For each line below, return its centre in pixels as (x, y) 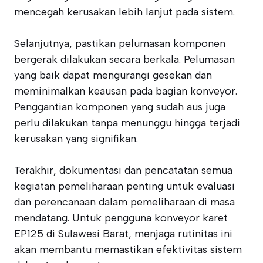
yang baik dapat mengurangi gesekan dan (113, 75)
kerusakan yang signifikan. (76, 139)
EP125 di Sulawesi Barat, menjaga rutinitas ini (123, 234)
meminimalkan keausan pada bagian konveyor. (126, 91)
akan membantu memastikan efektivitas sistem (128, 249)
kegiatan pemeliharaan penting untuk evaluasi (124, 186)
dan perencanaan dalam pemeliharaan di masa (124, 202)
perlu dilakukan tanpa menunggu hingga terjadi (127, 123)
